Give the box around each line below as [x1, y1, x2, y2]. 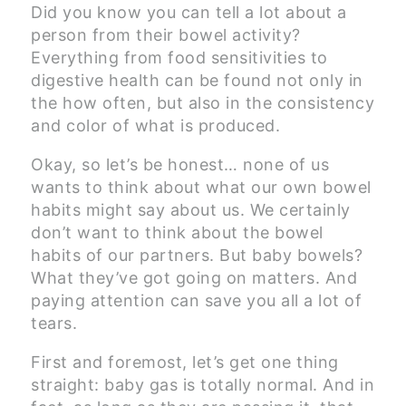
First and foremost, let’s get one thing [31, 353, 339, 372]
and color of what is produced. [31, 116, 280, 136]
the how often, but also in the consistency [31, 93, 374, 113]
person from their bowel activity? [31, 25, 301, 45]
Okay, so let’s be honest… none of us [31, 155, 329, 175]
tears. [31, 314, 77, 333]
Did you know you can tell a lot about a [31, 3, 347, 23]
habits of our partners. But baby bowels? [31, 246, 362, 266]
